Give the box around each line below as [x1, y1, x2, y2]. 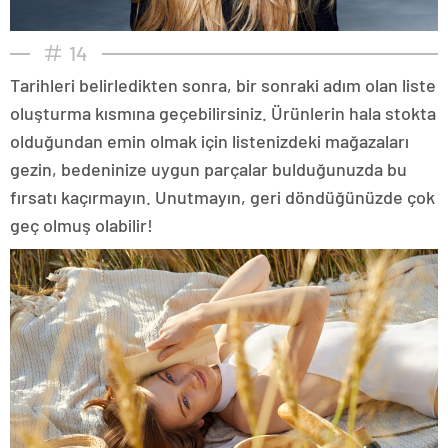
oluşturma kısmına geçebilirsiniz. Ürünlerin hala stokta [10, 101, 436, 124]
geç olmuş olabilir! [10, 213, 153, 236]
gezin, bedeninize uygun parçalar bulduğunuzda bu [10, 157, 407, 180]
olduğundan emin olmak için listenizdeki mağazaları [10, 129, 409, 152]
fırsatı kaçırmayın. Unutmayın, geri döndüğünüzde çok [10, 185, 435, 208]
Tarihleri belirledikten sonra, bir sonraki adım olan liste [10, 73, 436, 96]
